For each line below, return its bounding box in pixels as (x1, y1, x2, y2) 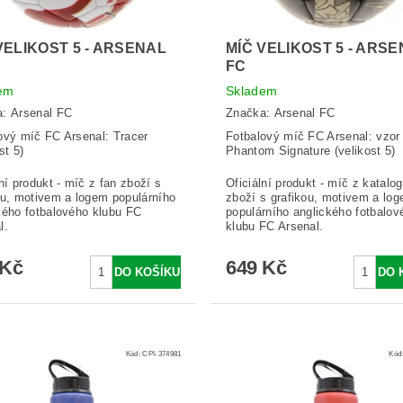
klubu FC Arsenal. (225, 219, 324, 233)
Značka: (225, 105, 274, 120)
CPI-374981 (142, 349, 182, 359)
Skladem (225, 84, 278, 99)
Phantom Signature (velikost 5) (225, 143, 396, 157)
